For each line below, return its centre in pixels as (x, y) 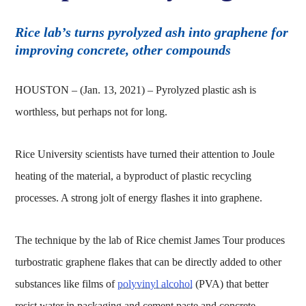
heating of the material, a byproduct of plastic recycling (134, 176)
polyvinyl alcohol (155, 283)
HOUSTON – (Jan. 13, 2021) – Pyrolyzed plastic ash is (136, 89)
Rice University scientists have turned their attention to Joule (145, 154)
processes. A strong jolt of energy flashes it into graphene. (139, 197)
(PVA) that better (231, 283)
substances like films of (67, 283)
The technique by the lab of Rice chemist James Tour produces (150, 240)
